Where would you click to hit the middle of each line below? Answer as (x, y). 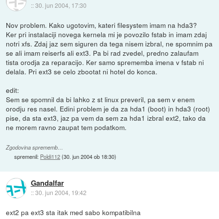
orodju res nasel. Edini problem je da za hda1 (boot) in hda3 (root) (108, 109)
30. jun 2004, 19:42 (61, 193)
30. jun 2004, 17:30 (61, 5)
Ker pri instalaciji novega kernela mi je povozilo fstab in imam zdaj (107, 34)
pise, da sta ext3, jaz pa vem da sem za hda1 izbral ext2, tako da (106, 118)
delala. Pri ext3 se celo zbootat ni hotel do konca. (82, 71)
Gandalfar (47, 183)
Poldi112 (50, 157)
